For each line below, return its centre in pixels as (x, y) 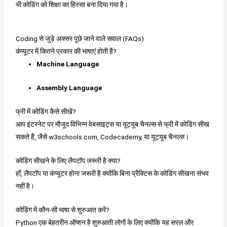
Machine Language (68, 64)
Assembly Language (69, 88)
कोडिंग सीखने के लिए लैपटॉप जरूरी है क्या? (68, 160)
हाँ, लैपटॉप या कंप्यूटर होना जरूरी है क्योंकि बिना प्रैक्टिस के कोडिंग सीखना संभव (112, 173)
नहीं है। (25, 186)
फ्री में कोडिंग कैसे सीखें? (46, 111)
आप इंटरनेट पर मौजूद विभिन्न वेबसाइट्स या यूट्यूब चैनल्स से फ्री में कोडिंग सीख (113, 124)
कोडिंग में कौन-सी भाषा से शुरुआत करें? (63, 210)
